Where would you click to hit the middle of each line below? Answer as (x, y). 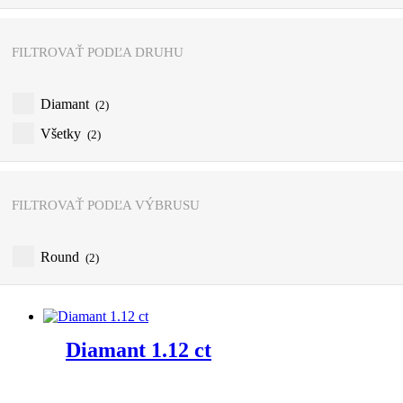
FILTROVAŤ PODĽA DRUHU (98, 52)
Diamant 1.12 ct (139, 349)
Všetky (63, 133)
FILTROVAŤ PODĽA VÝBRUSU (106, 205)
